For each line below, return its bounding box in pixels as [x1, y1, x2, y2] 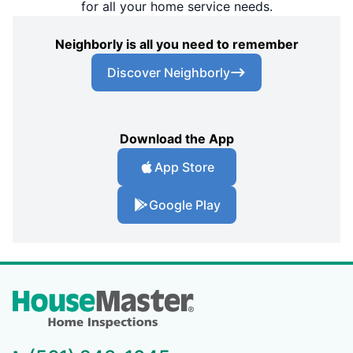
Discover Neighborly [107, 65, 230, 81]
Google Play [148, 197, 221, 214]
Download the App [119, 131, 234, 147]
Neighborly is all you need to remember [54, 36, 299, 53]
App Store [154, 159, 214, 176]
